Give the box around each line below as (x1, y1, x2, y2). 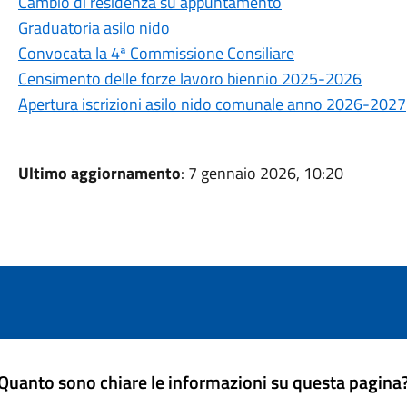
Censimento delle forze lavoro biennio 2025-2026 (17, 66, 362, 91)
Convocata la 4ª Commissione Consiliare (17, 41, 294, 65)
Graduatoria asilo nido (17, 15, 170, 40)
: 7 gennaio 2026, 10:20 (180, 161, 343, 185)
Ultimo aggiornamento (17, 161, 181, 185)
